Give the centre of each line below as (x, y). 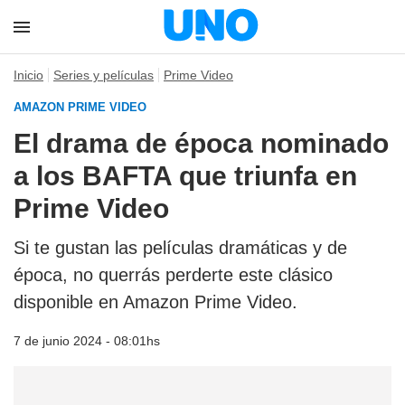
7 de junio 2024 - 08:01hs (87, 341)
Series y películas (104, 75)
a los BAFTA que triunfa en (185, 176)
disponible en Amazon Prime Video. (155, 302)
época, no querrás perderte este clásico (173, 275)
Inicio (28, 75)
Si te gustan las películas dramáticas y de (180, 248)
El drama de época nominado (201, 143)
